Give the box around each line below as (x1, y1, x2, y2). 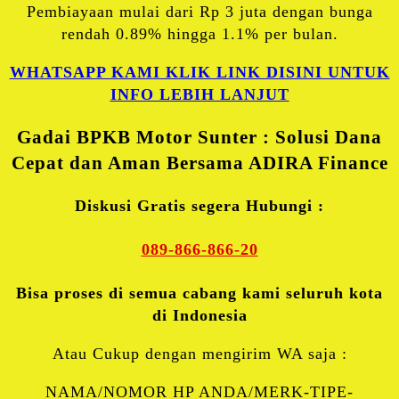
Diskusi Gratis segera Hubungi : (75, 197, 324, 216)
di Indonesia (151, 306, 248, 325)
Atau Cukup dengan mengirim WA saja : (52, 345, 347, 363)
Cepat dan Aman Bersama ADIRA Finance (11, 152, 388, 175)
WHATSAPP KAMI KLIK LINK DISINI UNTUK (9, 63, 390, 82)
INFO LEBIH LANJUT (110, 85, 289, 104)
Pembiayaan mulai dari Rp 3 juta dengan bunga (26, 3, 373, 21)
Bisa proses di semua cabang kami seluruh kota (16, 284, 383, 303)
